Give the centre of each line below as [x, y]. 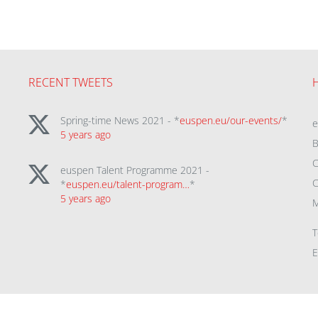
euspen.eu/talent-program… [127, 184]
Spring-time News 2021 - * [120, 120]
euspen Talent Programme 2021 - [135, 170]
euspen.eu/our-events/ [230, 120]
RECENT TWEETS [70, 82]
